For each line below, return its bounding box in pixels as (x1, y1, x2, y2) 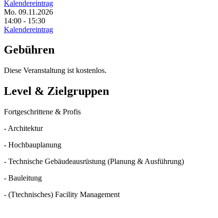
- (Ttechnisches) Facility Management (4, 190, 120, 199)
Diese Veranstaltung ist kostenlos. (4, 66, 107, 75)
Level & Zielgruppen (4, 85, 109, 98)
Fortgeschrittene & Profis (4, 108, 81, 116)
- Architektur (4, 124, 43, 133)
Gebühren (4, 43, 54, 56)
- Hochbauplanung (4, 141, 61, 149)
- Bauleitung (4, 174, 42, 182)
